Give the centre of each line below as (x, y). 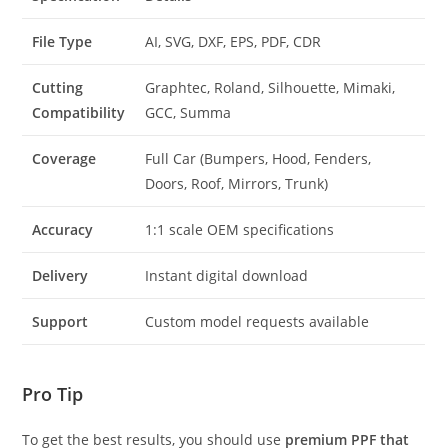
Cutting (58, 87)
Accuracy (63, 229)
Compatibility (79, 112)
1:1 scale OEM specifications (240, 229)
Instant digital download (227, 275)
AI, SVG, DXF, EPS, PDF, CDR (233, 41)
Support (60, 321)
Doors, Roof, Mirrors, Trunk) (237, 183)
